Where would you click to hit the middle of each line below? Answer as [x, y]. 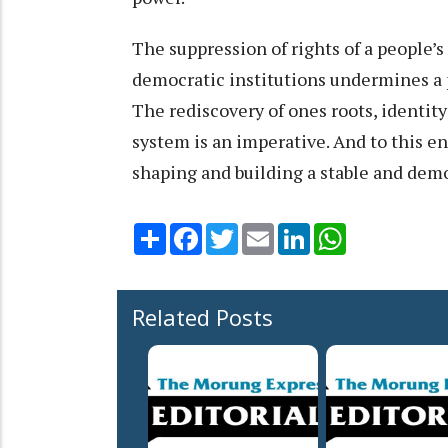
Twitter [264, 231]
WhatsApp [381, 231]
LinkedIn [338, 231]
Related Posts [202, 317]
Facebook [235, 231]
